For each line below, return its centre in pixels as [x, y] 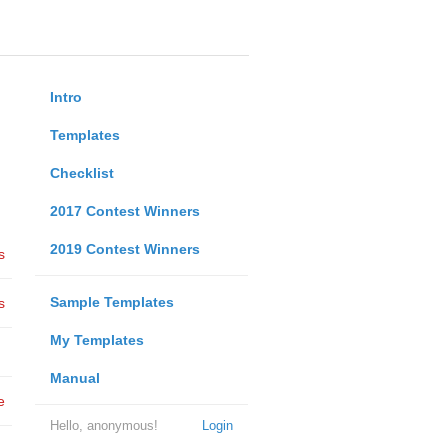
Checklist [81, 173]
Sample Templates [111, 302]
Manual [74, 378]
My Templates [96, 340]
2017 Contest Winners [124, 211]
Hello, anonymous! [103, 425]
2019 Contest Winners [124, 249]
